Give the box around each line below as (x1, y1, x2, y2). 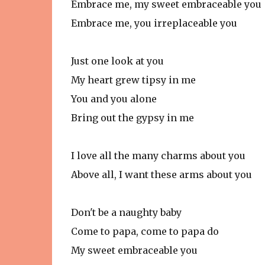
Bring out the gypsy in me (70, 112, 194, 124)
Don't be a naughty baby (70, 206, 182, 218)
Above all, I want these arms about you (70, 169, 252, 180)
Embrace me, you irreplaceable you (70, 17, 237, 29)
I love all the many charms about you (70, 150, 245, 161)
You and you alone (70, 93, 157, 105)
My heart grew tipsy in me (70, 74, 196, 86)
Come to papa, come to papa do (70, 225, 219, 237)
